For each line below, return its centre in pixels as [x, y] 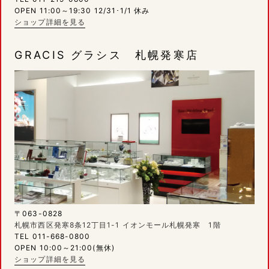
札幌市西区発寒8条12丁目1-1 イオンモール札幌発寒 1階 [118, 225]
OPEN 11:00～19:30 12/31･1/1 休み [86, 10]
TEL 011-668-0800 [53, 237]
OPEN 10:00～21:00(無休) [65, 248]
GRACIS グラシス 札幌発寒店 [107, 55]
